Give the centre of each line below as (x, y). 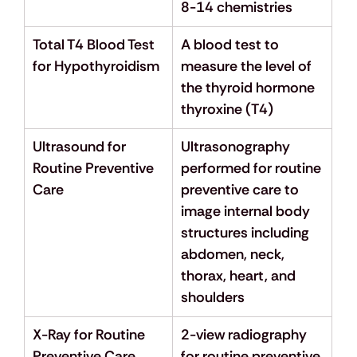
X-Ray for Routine (90, 335)
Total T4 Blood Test (95, 45)
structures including (246, 233)
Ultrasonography (237, 147)
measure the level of (247, 67)
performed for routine (252, 169)
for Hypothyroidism (96, 67)
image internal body (247, 212)
